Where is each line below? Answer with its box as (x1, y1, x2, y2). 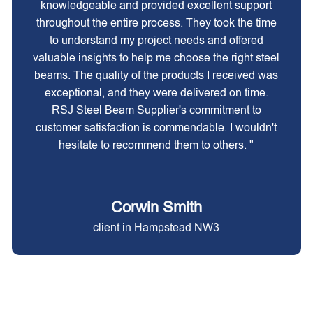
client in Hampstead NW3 (93, 221, 220, 233)
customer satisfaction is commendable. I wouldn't (36, 122, 277, 133)
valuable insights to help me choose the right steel (33, 52, 280, 64)
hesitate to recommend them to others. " (59, 139, 254, 151)
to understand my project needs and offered (49, 34, 263, 46)
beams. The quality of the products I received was (34, 69, 279, 81)
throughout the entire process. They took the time (36, 17, 277, 29)
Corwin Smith (110, 198, 202, 216)
